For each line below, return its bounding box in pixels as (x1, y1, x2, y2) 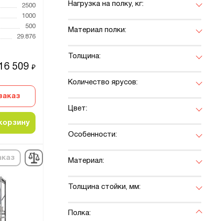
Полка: (68, 210, 91, 217)
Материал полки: (68, 27, 126, 34)
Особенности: (68, 131, 117, 139)
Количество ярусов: (68, 79, 138, 86)
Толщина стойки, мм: (68, 184, 141, 191)
